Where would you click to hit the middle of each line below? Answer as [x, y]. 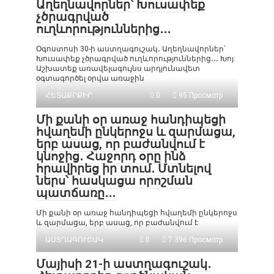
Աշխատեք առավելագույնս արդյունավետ [118, 68]
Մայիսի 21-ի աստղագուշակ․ [124, 264]
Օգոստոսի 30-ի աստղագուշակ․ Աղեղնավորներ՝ [131, 49]
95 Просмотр [200, 95]
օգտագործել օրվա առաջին [90, 78]
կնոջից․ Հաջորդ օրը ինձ [111, 156]
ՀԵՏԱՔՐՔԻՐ [69, 95]
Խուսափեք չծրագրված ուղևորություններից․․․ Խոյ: [136, 59]
